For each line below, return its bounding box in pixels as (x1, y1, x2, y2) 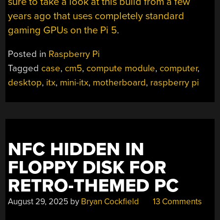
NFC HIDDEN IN (8, 138, 145, 161)
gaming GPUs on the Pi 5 (8, 24, 117, 36)
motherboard (93, 77, 146, 88)
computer (160, 63, 198, 74)
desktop (8, 77, 42, 88)
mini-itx (60, 77, 89, 88)
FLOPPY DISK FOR (8, 157, 167, 179)
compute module (86, 63, 156, 74)
